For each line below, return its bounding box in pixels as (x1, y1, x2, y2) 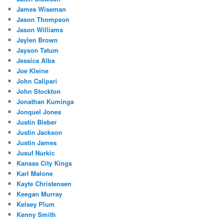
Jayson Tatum (17, 45, 59, 55)
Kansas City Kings (17, 158, 72, 168)
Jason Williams (17, 24, 64, 34)
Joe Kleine (17, 66, 49, 75)
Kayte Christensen (17, 178, 72, 188)
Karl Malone (17, 168, 53, 178)
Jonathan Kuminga (17, 96, 74, 106)
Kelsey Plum (17, 199, 55, 209)
